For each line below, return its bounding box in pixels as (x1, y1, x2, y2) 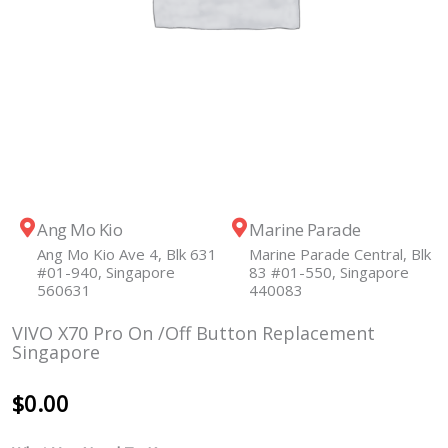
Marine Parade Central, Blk (249, 244, 431, 265)
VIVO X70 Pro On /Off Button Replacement (12, 321, 375, 346)
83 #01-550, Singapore (249, 262, 409, 283)
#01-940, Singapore (37, 262, 175, 283)
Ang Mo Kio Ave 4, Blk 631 (37, 244, 217, 265)
